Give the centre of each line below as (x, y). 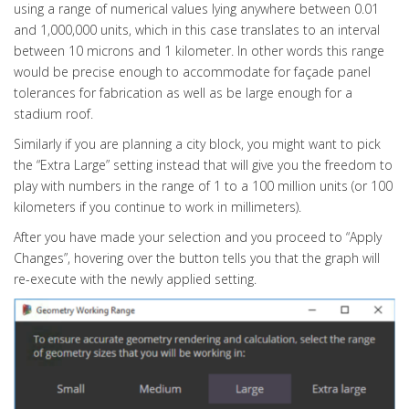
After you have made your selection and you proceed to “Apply (198, 236)
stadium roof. (53, 113)
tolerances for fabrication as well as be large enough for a (183, 92)
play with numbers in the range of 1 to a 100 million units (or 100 (203, 185)
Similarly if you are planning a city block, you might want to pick (197, 143)
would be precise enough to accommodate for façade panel (192, 71)
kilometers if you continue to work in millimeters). (157, 206)
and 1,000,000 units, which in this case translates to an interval (197, 29)
